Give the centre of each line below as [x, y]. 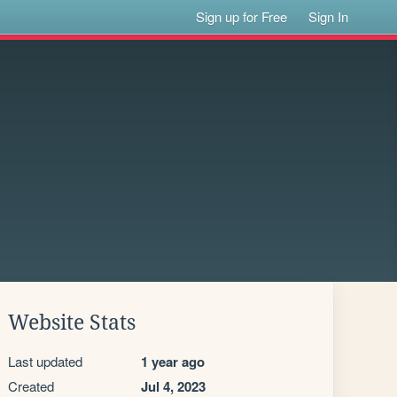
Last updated [45, 361]
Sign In [329, 16]
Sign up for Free [242, 16]
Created [31, 386]
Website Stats [72, 323]
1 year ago [173, 362]
